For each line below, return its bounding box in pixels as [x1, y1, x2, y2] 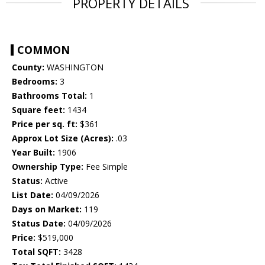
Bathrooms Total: [12, 90, 87, 102]
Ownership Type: [12, 161, 83, 173]
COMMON [17, 43, 70, 57]
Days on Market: [12, 203, 82, 215]
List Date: [12, 189, 53, 201]
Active [43, 175, 68, 187]
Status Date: [12, 218, 66, 230]
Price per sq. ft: [12, 118, 77, 130]
